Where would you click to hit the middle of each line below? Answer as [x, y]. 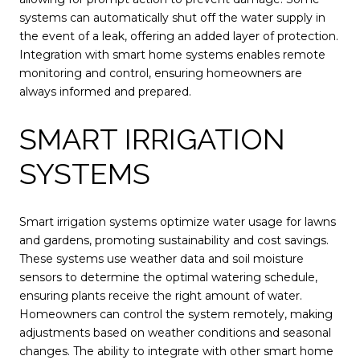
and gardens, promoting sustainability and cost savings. [174, 240]
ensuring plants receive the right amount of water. [161, 295]
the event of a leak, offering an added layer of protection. [179, 36]
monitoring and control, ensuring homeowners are [161, 73]
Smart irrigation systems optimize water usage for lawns [178, 221]
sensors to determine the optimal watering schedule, [168, 277]
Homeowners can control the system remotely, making [176, 314]
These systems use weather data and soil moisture [162, 258]
